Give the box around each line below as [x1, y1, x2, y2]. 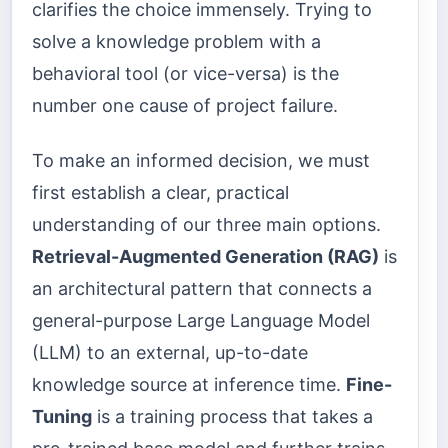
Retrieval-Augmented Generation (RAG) [32, 245, 379, 267]
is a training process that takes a [92, 405, 373, 427]
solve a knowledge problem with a [32, 31, 321, 53]
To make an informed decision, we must [32, 149, 370, 171]
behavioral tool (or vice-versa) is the [32, 63, 339, 85]
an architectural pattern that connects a [32, 277, 372, 299]
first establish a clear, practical [32, 181, 289, 203]
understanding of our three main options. [32, 213, 381, 235]
